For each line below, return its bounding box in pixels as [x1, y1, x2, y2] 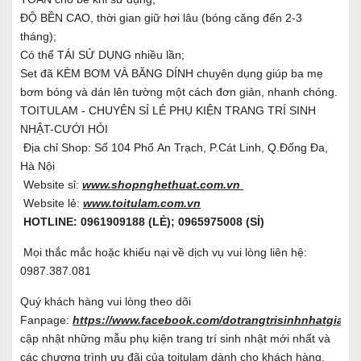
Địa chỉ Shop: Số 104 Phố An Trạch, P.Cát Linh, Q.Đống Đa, [20, 140, 328, 154]
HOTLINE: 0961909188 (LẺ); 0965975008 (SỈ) [23, 214, 264, 228]
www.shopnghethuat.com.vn [82, 177, 243, 191]
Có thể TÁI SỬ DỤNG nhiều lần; [20, 48, 185, 61]
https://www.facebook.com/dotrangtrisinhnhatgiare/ [73, 313, 357, 326]
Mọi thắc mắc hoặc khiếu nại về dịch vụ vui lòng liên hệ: [20, 245, 307, 259]
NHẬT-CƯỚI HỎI [20, 122, 108, 135]
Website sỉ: [20, 177, 82, 191]
